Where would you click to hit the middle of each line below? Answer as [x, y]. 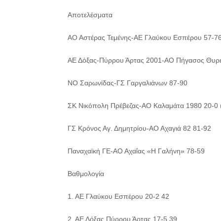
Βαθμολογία [86, 174]
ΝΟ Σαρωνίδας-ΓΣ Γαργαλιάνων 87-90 [128, 83]
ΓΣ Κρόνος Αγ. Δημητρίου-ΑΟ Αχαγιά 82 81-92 [139, 128]
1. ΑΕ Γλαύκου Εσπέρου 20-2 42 [118, 196]
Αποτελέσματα [90, 15]
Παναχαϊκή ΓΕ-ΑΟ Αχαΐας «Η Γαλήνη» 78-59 [136, 151]
